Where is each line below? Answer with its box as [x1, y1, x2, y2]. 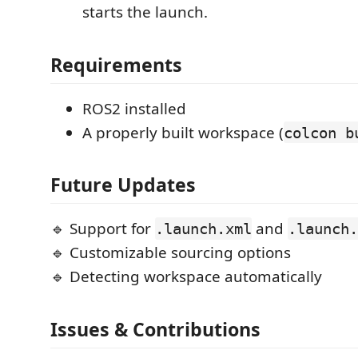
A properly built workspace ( [82, 121, 284, 143]
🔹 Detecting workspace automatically [50, 266, 322, 287]
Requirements [50, 51, 182, 78]
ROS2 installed [82, 97, 186, 119]
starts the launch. [82, 2, 208, 22]
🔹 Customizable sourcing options [50, 242, 291, 263]
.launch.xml [155, 220, 252, 237]
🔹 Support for [50, 218, 155, 239]
